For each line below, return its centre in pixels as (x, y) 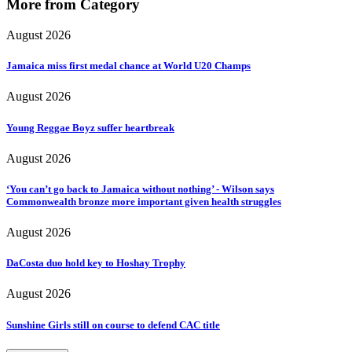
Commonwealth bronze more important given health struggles (144, 201)
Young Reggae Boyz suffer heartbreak (90, 127)
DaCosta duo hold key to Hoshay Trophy (96, 263)
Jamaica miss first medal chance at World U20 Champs (128, 66)
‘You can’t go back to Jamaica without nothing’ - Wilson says (140, 189)
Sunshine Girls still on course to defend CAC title (113, 324)
